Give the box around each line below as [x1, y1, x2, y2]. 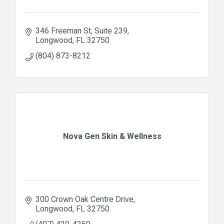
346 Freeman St [35, 24, 91, 37]
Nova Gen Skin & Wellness [62, 130, 161, 142]
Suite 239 [94, 24, 127, 37]
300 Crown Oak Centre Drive [35, 193, 133, 205]
